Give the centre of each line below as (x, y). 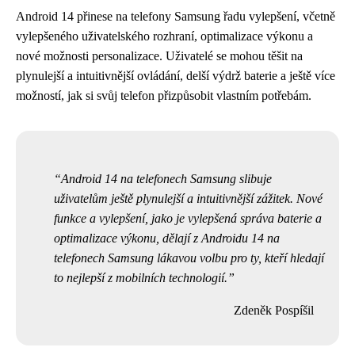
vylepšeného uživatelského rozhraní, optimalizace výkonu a (164, 36)
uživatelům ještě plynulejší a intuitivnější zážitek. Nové (188, 198)
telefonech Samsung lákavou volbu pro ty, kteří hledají (189, 258)
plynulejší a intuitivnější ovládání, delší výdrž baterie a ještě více (176, 75)
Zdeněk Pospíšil (274, 310)
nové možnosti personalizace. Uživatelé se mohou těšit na (159, 55)
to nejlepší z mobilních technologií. (141, 277)
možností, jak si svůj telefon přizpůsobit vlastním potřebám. (164, 95)
